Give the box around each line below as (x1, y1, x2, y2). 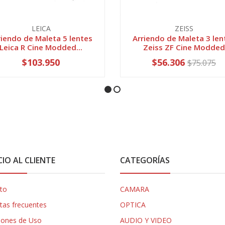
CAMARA (120, 184, 149, 194)
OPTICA (120, 199, 146, 209)
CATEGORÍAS (120, 154, 170, 166)
